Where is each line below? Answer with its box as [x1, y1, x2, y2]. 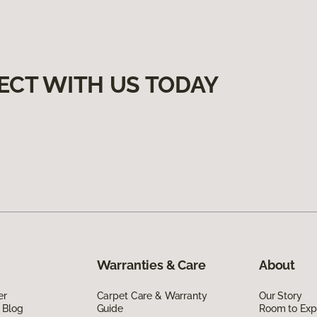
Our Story [258, 289, 302, 301]
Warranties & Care [96, 257, 206, 272]
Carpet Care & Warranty [96, 289, 207, 301]
